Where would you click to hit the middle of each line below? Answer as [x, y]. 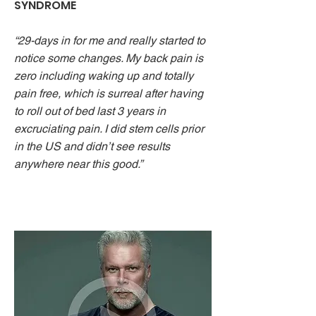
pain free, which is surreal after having [109, 93]
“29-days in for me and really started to [110, 41]
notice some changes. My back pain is [109, 58]
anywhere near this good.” [78, 164]
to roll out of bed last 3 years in [90, 111]
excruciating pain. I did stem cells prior [109, 129]
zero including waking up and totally [104, 76]
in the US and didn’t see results [92, 146]
